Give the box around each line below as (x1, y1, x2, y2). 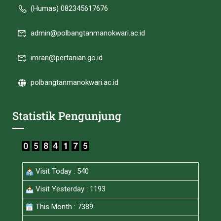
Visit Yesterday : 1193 (34, 184, 106, 193)
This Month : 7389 (34, 202, 93, 211)
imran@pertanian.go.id (31, 53, 103, 62)
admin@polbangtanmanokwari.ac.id (31, 29, 145, 37)
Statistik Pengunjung (12, 109, 121, 123)
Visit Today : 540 (34, 167, 89, 176)
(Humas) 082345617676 (31, 4, 108, 13)
